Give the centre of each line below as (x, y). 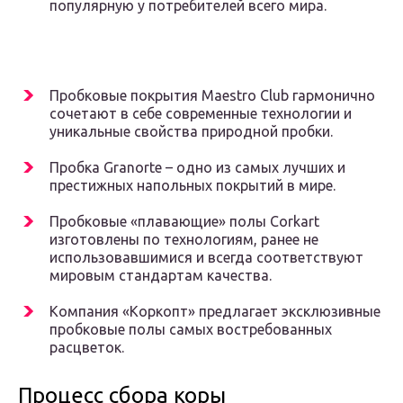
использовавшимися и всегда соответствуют (206, 258)
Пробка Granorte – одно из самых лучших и (197, 168)
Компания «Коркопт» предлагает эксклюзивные (215, 312)
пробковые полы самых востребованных (191, 330)
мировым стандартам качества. (161, 276)
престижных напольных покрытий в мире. (193, 186)
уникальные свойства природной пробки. (191, 132)
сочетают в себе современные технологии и (201, 114)
